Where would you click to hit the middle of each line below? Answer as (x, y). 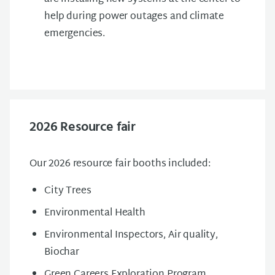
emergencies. (75, 34)
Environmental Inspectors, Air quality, (131, 235)
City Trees (68, 191)
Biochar (62, 252)
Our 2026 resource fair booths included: (120, 164)
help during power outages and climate (134, 17)
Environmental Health (95, 213)
